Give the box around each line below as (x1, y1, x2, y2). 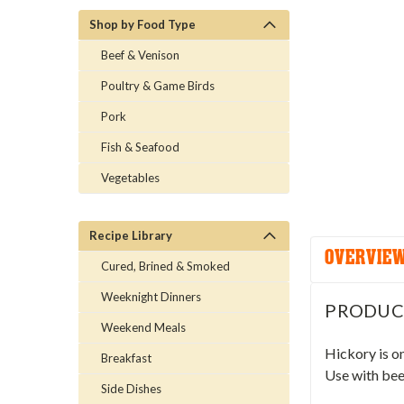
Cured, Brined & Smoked (101, 258, 230, 273)
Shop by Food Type (89, 16, 196, 32)
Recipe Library (89, 227, 172, 243)
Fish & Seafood (101, 139, 179, 154)
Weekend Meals (101, 319, 186, 335)
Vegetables (101, 170, 160, 185)
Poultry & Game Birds (101, 78, 215, 93)
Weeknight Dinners (101, 289, 201, 304)
